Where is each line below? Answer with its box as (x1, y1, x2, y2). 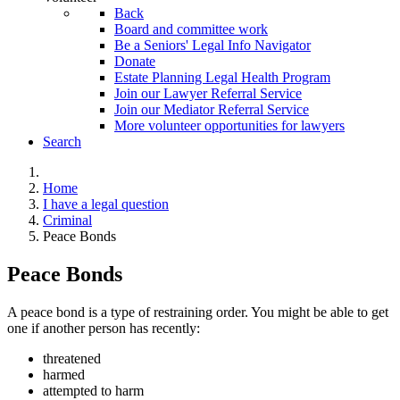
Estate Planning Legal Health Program (114, 70, 330, 86)
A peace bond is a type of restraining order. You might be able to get (7, 304, 388, 320)
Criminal (43, 212, 92, 229)
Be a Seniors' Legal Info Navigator (114, 37, 311, 54)
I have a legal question (43, 196, 169, 212)
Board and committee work (114, 21, 268, 37)
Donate (114, 54, 155, 70)
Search (43, 134, 81, 150)
